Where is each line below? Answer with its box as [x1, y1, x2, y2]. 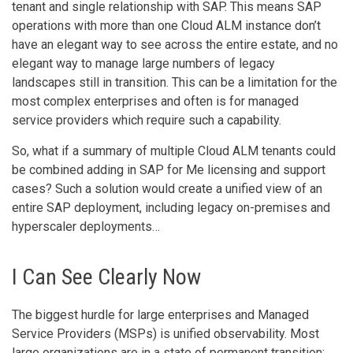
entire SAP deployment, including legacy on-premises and [12, 200, 330, 216]
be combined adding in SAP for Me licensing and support [12, 162, 325, 178]
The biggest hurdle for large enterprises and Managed [12, 307, 309, 323]
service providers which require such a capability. [12, 113, 281, 128]
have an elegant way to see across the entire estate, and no [12, 37, 338, 53]
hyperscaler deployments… [12, 219, 160, 235]
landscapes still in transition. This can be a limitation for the [12, 75, 337, 91]
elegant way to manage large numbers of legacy [12, 56, 275, 72]
